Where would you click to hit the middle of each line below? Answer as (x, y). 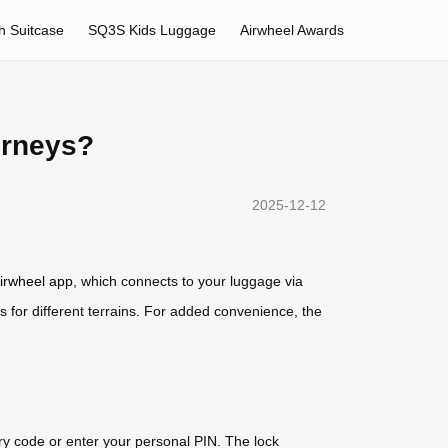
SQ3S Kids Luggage (152, 30)
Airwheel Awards (292, 30)
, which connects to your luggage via (188, 281)
